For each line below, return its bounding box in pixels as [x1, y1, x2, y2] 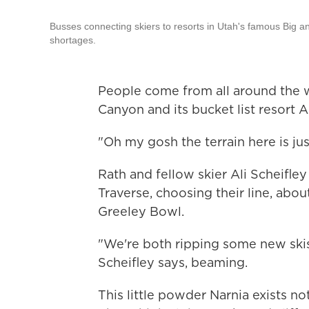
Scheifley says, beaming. [98, 254, 248, 271]
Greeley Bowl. [98, 203, 184, 220]
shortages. [50, 34, 96, 46]
